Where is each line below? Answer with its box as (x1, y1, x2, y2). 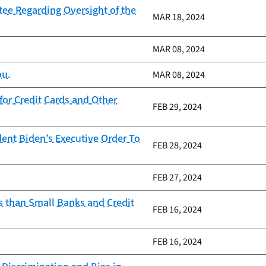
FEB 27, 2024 (153, 171, 202, 184)
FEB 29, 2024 (153, 100, 202, 113)
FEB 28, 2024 (153, 139, 202, 152)
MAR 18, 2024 (153, 11, 205, 24)
